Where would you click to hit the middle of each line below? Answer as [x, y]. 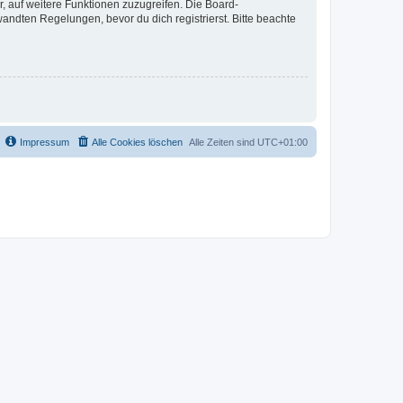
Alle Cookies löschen [137, 142]
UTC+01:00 [282, 142]
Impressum [45, 142]
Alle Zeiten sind [223, 142]
